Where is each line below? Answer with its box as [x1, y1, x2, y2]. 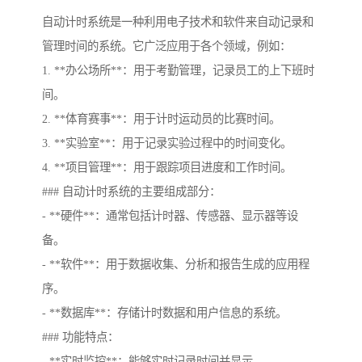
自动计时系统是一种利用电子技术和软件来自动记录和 [42, 15, 314, 29]
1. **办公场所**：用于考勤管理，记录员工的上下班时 [42, 64, 314, 78]
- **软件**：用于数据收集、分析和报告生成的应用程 [42, 258, 309, 271]
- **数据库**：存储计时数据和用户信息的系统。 [42, 306, 287, 320]
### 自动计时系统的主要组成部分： [42, 185, 221, 199]
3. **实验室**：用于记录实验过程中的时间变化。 [42, 137, 292, 150]
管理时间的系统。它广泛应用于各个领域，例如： [42, 40, 291, 53]
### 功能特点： [42, 330, 119, 344]
